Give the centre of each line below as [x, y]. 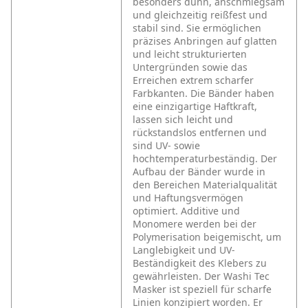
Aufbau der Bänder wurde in [199, 172]
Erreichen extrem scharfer [193, 80]
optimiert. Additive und [186, 211]
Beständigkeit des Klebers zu [200, 263]
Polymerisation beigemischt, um [207, 237]
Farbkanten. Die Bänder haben [203, 93]
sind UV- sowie [166, 146]
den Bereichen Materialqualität [205, 185]
